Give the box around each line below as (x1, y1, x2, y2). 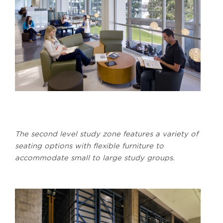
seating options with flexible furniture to (15, 142, 164, 150)
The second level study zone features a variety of (15, 130, 198, 138)
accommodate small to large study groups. (15, 154, 175, 162)
